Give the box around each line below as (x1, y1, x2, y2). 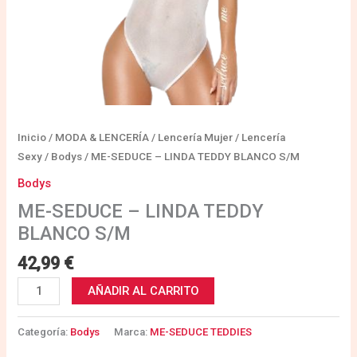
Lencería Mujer (158, 131, 233, 144)
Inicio (18, 131, 47, 144)
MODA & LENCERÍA (55, 131, 150, 144)
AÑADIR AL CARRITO (88, 283, 198, 298)
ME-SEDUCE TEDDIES (150, 325, 253, 338)
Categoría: (18, 325, 71, 338)
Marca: (114, 325, 151, 338)
